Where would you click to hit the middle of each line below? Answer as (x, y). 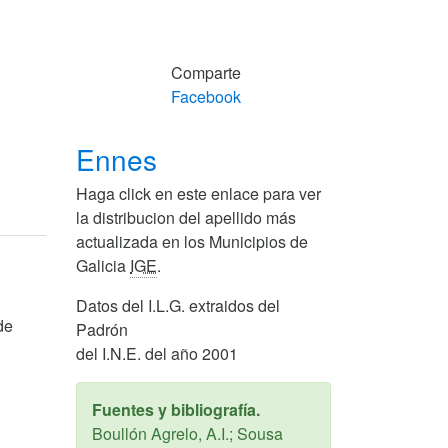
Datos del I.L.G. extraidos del (178, 305)
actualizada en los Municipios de (192, 241)
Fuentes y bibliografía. (176, 409)
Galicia (103, 265)
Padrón (102, 329)
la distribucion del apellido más (186, 217)
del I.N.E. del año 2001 (157, 353)
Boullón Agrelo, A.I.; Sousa (187, 433)
